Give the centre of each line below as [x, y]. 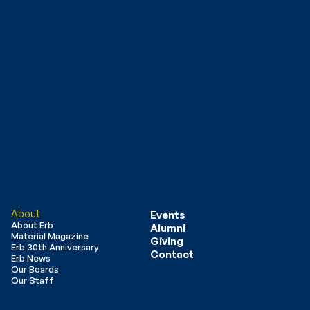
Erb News [31, 258]
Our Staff [33, 280]
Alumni [168, 228]
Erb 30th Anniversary [55, 247]
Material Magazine [50, 236]
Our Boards [35, 269]
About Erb [33, 225]
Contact [172, 254]
